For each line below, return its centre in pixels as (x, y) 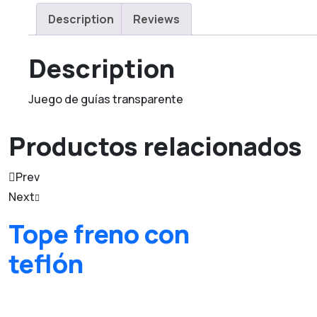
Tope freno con (99, 234)
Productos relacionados (155, 146)
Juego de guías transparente (106, 99)
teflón (46, 263)
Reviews (156, 19)
